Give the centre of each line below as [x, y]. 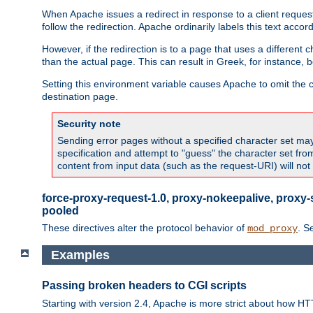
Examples [80, 255]
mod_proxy [272, 228]
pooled [60, 210]
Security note [89, 123]
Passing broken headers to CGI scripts [144, 286]
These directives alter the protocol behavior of [145, 227]
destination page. [80, 96]
